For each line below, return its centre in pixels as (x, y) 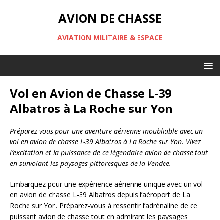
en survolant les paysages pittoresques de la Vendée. (91, 163)
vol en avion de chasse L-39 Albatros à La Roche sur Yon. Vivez (105, 142)
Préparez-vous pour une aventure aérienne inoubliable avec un (106, 131)
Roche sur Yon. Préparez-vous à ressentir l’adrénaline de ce (104, 206)
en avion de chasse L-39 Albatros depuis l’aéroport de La (100, 195)
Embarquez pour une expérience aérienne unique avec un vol (106, 184)
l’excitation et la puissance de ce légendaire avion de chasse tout (109, 152)
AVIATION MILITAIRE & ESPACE (110, 38)
